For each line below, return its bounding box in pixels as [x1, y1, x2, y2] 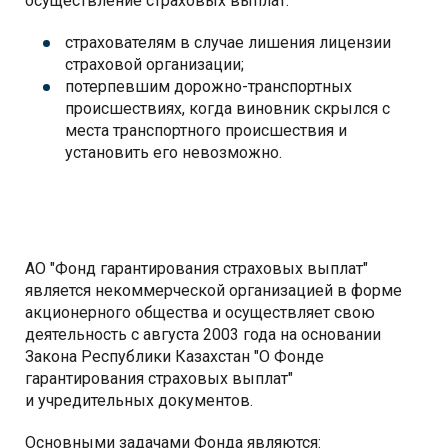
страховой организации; [65, 55, 244, 75]
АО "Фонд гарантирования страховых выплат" [25, 259, 368, 279]
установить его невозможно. [65, 143, 282, 163]
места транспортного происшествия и [65, 121, 347, 141]
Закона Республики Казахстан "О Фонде [25, 347, 324, 367]
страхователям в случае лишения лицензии [65, 33, 391, 53]
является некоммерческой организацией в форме [25, 281, 402, 301]
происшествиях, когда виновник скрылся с [65, 99, 390, 119]
